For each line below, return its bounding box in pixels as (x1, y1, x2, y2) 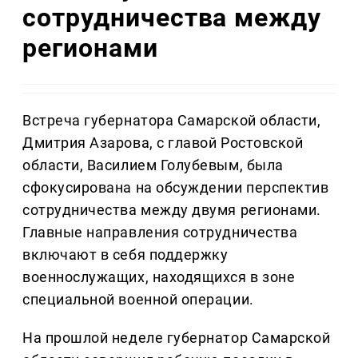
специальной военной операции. (22, 291, 254, 308)
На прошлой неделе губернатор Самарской (22, 329, 331, 347)
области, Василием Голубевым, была (22, 157, 284, 174)
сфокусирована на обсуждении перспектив (22, 179, 329, 197)
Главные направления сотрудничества (22, 224, 298, 241)
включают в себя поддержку (22, 246, 229, 264)
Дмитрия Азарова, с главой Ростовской (22, 134, 304, 152)
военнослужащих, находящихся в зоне (22, 268, 296, 286)
